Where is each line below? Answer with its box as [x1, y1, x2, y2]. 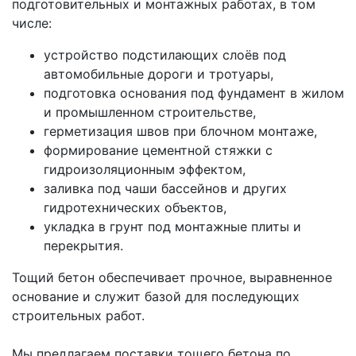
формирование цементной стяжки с [44, 141, 273, 158]
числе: [12, 14, 52, 31]
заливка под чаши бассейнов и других [44, 180, 287, 196]
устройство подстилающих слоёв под [44, 46, 286, 63]
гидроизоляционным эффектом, [44, 161, 246, 177]
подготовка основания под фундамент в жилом [44, 84, 344, 101]
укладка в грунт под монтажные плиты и [44, 218, 301, 234]
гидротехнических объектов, [44, 199, 226, 215]
